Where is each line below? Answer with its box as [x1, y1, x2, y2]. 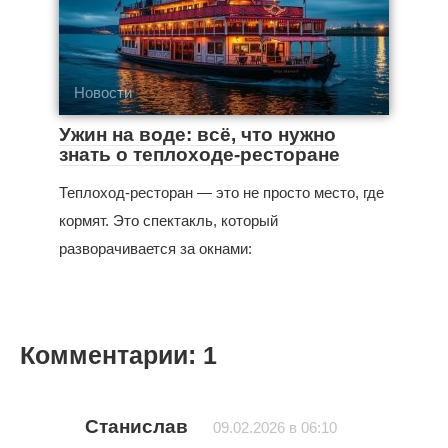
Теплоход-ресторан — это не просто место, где [59, 183, 384, 201]
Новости [74, 83, 132, 101]
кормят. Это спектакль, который [59, 211, 278, 229]
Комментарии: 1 [20, 341, 217, 369]
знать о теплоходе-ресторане [59, 143, 340, 165]
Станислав [85, 415, 188, 437]
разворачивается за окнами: [59, 239, 252, 257]
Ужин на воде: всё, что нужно [59, 123, 336, 145]
